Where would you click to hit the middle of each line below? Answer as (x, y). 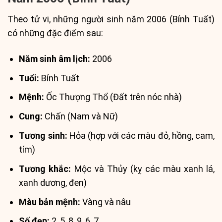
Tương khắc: (45, 168)
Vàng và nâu (106, 202)
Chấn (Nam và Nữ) (81, 116)
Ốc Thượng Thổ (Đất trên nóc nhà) (113, 97)
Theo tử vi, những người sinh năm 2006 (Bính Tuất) (111, 19)
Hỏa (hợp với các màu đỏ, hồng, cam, (141, 135)
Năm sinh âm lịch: (55, 58)
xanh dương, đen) (53, 182)
